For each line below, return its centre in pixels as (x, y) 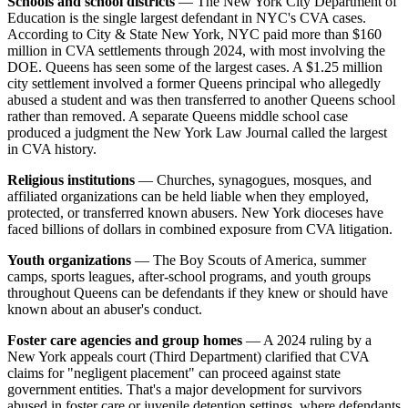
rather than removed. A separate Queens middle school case (178, 116)
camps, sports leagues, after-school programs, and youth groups (189, 276)
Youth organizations (69, 260)
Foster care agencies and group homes (125, 340)
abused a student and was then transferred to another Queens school (201, 99)
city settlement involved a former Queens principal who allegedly (194, 83)
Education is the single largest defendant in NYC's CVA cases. (187, 17)
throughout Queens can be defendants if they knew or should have (198, 292)
